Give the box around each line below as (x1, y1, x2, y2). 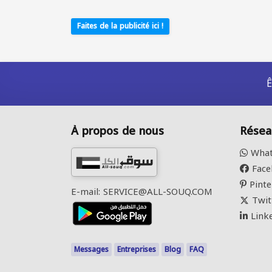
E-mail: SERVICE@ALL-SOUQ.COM (71, 183, 212, 200)
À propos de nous (71, 121, 164, 141)
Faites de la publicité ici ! (77, 19, 163, 33)
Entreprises (117, 243, 156, 256)
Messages (74, 243, 109, 256)
